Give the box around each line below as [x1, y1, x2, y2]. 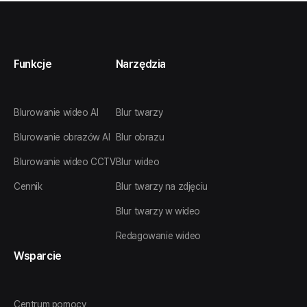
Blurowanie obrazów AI [14, 131, 110, 143]
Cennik [14, 180, 42, 192]
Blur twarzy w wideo [115, 205, 201, 217]
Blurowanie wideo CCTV [14, 156, 116, 167]
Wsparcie [14, 249, 62, 262]
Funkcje [14, 57, 52, 71]
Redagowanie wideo [115, 230, 201, 241]
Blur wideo [115, 156, 160, 167]
